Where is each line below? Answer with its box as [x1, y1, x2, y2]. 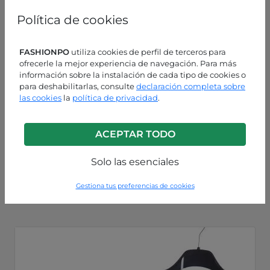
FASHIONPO [19, 46, 69, 57]
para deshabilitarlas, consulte [19, 81, 136, 91]
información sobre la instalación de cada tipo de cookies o [19, 69, 246, 80]
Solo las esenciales [91, 155, 179, 168]
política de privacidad [72, 92, 158, 102]
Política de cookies [17, 12, 128, 27]
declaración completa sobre [136, 81, 245, 91]
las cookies [19, 92, 61, 102]
